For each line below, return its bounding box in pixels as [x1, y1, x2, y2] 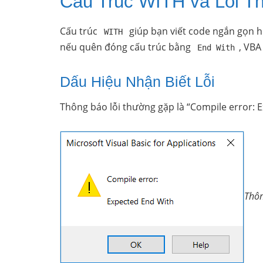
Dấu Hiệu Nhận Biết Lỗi [60, 73, 215, 90]
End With [197, 42, 235, 52]
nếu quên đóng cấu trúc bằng [60, 40, 193, 53]
